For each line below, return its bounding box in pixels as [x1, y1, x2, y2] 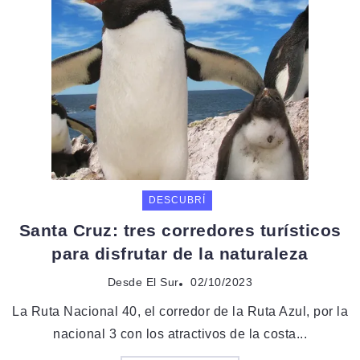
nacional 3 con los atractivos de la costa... [53, 327, 307, 342]
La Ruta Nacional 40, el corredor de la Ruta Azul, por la [12, 305, 348, 319]
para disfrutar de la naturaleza [51, 244, 309, 264]
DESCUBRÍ [149, 194, 206, 207]
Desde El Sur [107, 276, 179, 289]
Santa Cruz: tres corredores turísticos [18, 221, 342, 240]
